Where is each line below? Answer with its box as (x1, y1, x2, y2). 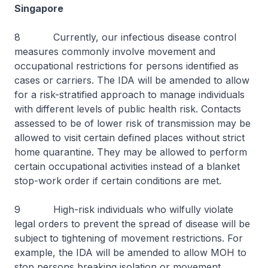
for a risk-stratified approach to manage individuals (14, 89, 245, 100)
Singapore (14, 2, 63, 14)
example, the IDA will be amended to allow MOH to (14, 246, 246, 258)
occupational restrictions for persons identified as (14, 60, 239, 72)
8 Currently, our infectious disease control (14, 31, 236, 43)
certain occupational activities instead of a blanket (14, 160, 240, 172)
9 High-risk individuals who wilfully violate (14, 203, 233, 215)
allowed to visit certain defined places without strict (14, 132, 245, 144)
